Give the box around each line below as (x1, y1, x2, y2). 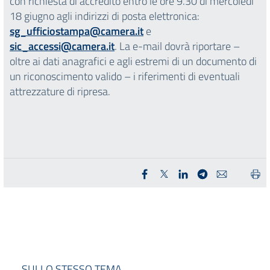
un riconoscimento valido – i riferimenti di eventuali (10, 68, 240, 85)
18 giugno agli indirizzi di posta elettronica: (10, 8, 199, 25)
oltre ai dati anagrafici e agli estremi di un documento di (10, 53, 257, 70)
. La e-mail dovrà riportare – (115, 38, 240, 55)
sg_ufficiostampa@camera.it (10, 23, 143, 40)
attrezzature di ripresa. (10, 83, 110, 100)
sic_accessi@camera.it (10, 38, 115, 55)
